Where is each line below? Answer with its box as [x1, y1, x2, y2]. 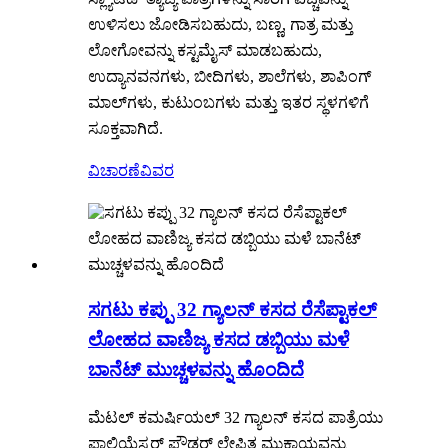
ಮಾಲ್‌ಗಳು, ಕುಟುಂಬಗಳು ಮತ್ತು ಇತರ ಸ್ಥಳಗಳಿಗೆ [88, 93, 369, 111]
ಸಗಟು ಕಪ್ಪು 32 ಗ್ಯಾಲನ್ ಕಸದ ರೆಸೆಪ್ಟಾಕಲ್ [88, 299, 377, 321]
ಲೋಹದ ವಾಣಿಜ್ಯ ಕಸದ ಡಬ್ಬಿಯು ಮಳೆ [88, 329, 349, 351]
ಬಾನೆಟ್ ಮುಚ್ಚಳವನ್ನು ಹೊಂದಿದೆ [88, 359, 304, 381]
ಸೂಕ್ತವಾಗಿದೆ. [88, 119, 163, 137]
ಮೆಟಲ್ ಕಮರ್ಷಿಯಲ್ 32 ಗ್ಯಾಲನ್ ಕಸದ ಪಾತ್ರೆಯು [88, 409, 383, 427]
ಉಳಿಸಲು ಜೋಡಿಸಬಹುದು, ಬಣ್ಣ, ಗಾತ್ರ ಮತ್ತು [88, 15, 353, 33]
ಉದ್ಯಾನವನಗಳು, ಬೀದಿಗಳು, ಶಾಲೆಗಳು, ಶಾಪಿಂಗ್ [88, 67, 372, 85]
